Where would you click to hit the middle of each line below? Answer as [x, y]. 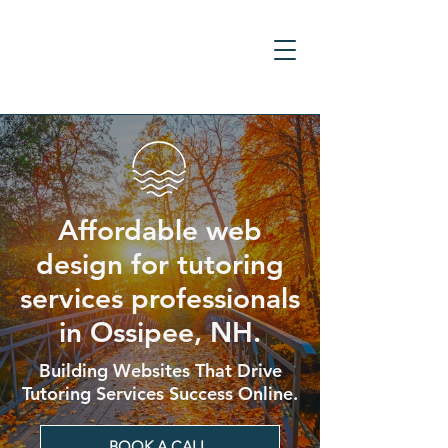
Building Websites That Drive [160, 370]
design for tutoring [159, 264]
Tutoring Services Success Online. [160, 393]
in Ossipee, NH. [159, 332]
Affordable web [159, 230]
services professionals [159, 298]
